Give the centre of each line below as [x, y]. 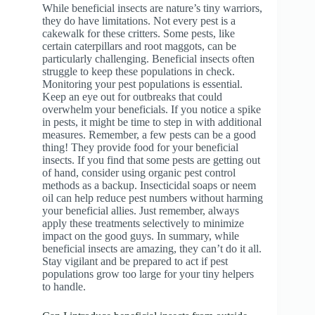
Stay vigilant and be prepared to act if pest [135, 261]
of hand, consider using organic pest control [139, 172]
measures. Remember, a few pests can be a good [149, 134]
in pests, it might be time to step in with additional [152, 122]
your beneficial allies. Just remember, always [141, 210]
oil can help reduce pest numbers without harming [153, 198]
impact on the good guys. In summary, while [141, 236]
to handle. [64, 286]
